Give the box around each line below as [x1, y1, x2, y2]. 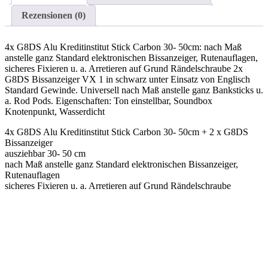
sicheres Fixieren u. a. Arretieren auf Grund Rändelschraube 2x [5, 63, 243, 74]
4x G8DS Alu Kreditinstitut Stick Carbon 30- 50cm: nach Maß [5, 41, 242, 52]
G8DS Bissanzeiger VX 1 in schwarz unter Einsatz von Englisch [5, 74, 250, 84]
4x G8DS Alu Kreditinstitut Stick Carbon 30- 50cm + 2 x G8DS [5, 126, 248, 137]
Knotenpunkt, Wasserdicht [5, 106, 105, 117]
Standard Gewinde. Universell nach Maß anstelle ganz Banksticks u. [5, 84, 263, 95]
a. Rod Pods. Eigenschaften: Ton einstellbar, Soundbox [5, 95, 212, 106]
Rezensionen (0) [22, 10, 86, 20]
